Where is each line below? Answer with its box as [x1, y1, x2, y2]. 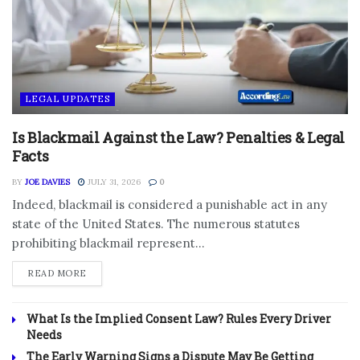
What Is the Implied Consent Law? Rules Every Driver [27, 310, 331, 326]
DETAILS [85, 266, 128, 278]
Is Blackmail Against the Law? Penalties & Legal [12, 127, 346, 147]
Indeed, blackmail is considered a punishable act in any [12, 196, 327, 212]
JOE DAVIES [25, 176, 70, 187]
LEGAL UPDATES [25, 92, 110, 104]
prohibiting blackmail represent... [12, 235, 205, 251]
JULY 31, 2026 [85, 176, 141, 187]
